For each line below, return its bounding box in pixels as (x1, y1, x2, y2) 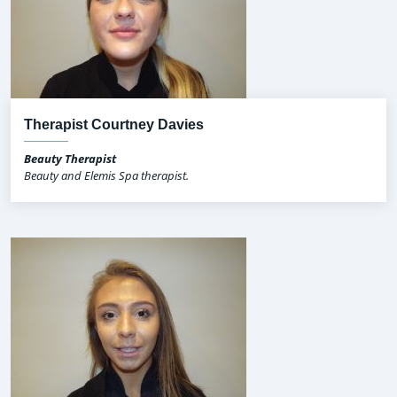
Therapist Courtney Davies (24, 117, 204, 133)
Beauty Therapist (24, 151, 116, 167)
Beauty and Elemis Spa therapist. (24, 167, 189, 184)
